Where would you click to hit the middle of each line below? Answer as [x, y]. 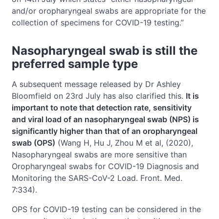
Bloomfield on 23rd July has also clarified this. [99, 96]
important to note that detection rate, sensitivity [102, 107]
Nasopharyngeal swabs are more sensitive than [99, 154]
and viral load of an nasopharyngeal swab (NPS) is [105, 119]
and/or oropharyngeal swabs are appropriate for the [109, 11]
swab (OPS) [33, 142]
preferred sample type [75, 64]
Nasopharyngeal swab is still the [105, 50]
